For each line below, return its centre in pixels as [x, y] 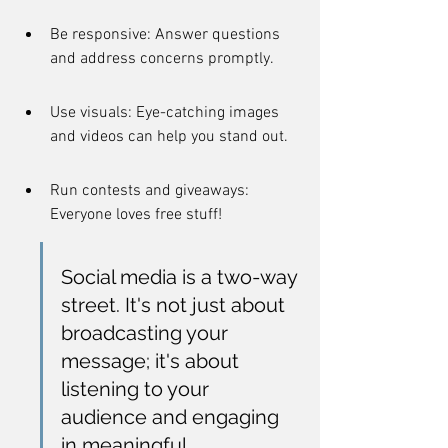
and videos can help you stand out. [169, 137]
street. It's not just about [175, 305]
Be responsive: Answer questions [167, 35]
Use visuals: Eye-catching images [166, 113]
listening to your [137, 389]
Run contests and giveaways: [151, 191]
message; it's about [152, 361]
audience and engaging [172, 417]
